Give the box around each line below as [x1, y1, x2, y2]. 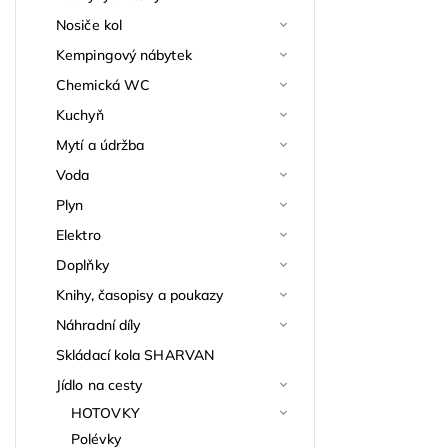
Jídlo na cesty [56, 375, 143, 394]
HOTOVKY [71, 403, 140, 422]
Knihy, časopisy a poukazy [56, 285, 224, 304]
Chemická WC [56, 75, 151, 94]
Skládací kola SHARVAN [56, 345, 215, 364]
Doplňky [56, 255, 109, 274]
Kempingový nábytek [56, 45, 192, 64]
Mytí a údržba [56, 135, 145, 154]
